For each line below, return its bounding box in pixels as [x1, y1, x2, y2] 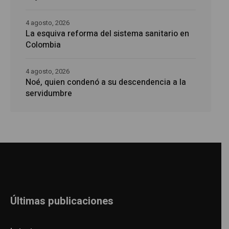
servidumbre [26, 87, 72, 100]
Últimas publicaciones [10, 193, 114, 209]
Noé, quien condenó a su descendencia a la [26, 76, 186, 88]
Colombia [26, 38, 61, 51]
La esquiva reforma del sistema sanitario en [26, 27, 189, 40]
